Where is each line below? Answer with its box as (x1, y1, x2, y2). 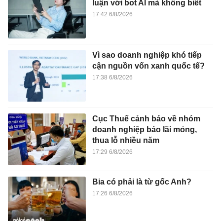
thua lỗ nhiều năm (92, 136, 159, 145)
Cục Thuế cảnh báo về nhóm (92, 114, 200, 123)
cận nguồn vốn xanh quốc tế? (92, 62, 205, 71)
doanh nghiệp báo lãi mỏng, (92, 125, 197, 134)
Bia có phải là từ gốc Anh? (92, 178, 191, 186)
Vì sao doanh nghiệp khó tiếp (92, 51, 202, 60)
